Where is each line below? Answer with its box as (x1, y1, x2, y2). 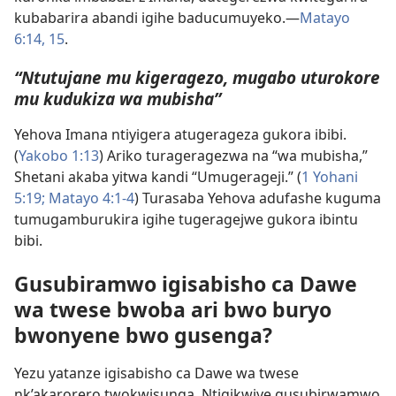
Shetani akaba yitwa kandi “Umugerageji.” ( (14, 166, 301, 187)
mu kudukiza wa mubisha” (14, 86, 221, 110)
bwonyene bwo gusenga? (14, 320, 272, 349)
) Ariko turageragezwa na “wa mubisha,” (99, 145, 368, 165)
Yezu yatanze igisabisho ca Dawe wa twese (14, 362, 299, 383)
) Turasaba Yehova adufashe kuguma (134, 187, 381, 208)
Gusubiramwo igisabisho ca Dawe (14, 269, 357, 298)
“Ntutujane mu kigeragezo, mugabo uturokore (14, 65, 380, 89)
